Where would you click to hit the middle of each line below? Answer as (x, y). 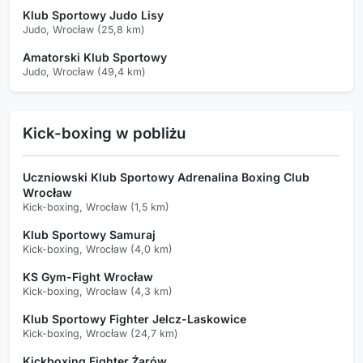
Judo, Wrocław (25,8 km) (84, 29)
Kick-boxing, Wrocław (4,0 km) (98, 249)
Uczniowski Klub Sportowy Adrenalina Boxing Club (166, 177)
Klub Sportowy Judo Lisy (93, 15)
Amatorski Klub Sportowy (95, 57)
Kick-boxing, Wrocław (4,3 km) (98, 291)
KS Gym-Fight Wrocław (88, 276)
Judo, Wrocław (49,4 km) (84, 71)
